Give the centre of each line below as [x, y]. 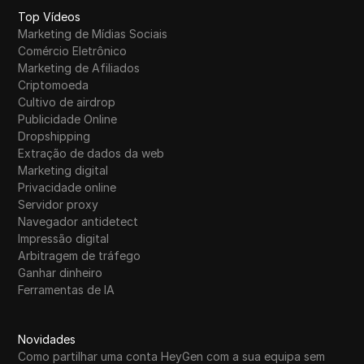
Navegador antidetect [78, 222]
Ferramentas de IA [67, 290]
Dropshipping [54, 136]
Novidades [47, 340]
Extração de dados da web [91, 154]
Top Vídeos [50, 17]
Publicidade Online [68, 119]
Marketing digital [63, 171]
